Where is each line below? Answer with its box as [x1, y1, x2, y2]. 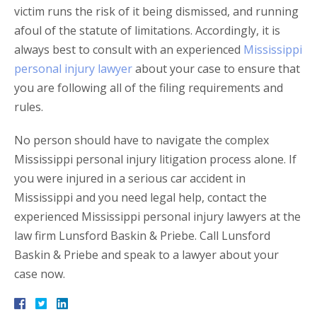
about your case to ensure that [132, 61, 300, 77]
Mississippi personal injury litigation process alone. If [14, 151, 296, 168]
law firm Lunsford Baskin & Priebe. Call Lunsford [14, 228, 270, 244]
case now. [14, 266, 65, 282]
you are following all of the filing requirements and [14, 80, 283, 96]
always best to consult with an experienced [14, 42, 243, 58]
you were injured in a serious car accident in [14, 171, 246, 187]
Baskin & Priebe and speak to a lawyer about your [14, 247, 279, 263]
